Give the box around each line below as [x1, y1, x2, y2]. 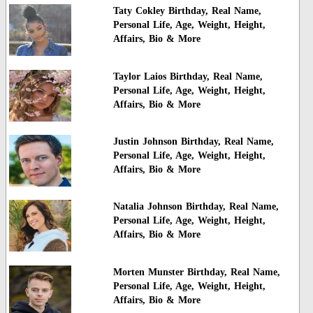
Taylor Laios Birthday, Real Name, [112, 71, 263, 82]
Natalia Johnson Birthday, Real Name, [112, 201, 279, 212]
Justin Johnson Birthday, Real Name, [112, 136, 274, 147]
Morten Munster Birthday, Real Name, [112, 266, 280, 277]
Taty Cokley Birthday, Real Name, [112, 6, 261, 17]
